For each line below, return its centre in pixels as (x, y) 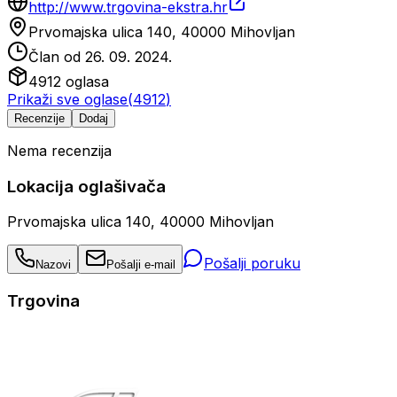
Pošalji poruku (252, 264)
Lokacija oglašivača (86, 186)
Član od (57, 56)
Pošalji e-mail (141, 265)
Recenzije (39, 118)
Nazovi (53, 265)
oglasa (85, 81)
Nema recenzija (59, 150)
